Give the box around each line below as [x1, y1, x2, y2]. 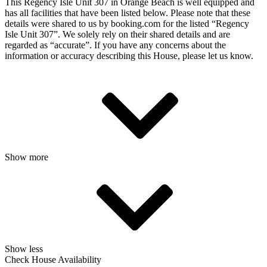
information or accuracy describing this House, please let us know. [5, 50, 253, 61]
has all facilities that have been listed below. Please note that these [5, 7, 250, 18]
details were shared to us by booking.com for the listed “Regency [5, 18, 249, 29]
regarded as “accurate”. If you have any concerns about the [5, 39, 226, 50]
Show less [5, 243, 45, 254]
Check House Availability [5, 254, 101, 265]
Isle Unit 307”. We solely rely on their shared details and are [5, 29, 230, 39]
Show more [5, 151, 51, 162]
